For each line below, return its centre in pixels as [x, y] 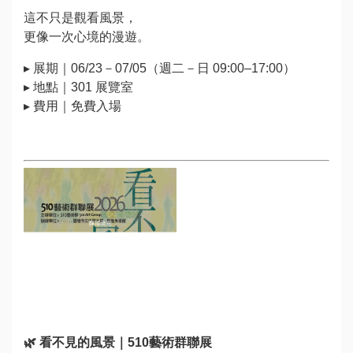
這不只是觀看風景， [80, 17]
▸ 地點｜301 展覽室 [78, 87]
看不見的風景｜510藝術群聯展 [126, 342]
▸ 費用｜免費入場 [72, 106]
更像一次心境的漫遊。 [87, 36]
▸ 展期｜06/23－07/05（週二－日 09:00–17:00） [160, 68]
